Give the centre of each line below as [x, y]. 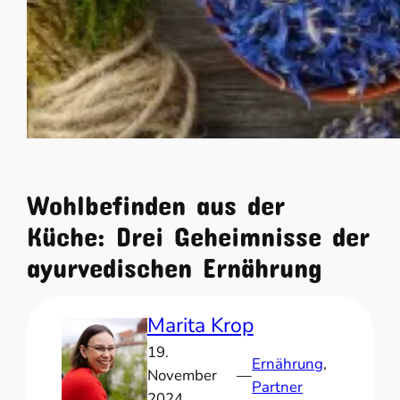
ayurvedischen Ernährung [175, 261]
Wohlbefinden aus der [156, 199]
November [182, 376]
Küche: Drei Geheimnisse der [199, 230]
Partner [278, 387]
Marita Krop [200, 326]
